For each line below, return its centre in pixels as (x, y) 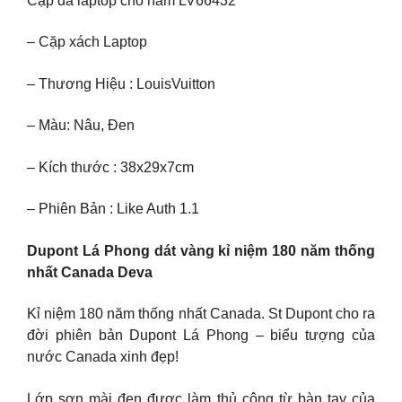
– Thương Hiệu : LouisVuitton (121, 83)
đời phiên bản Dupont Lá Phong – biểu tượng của (201, 336)
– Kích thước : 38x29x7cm (110, 167)
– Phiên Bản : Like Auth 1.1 (113, 209)
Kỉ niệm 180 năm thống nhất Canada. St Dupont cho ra (201, 314)
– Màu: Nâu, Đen (81, 126)
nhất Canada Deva (90, 272)
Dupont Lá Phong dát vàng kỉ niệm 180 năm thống (201, 250)
